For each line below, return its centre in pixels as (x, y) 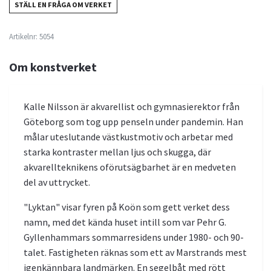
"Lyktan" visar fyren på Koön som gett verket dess (127, 207)
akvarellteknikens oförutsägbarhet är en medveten (130, 167)
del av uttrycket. (57, 182)
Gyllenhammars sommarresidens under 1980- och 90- (134, 237)
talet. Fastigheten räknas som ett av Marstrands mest (135, 252)
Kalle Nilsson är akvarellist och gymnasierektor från (132, 106)
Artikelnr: (23, 36)
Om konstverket (53, 67)
